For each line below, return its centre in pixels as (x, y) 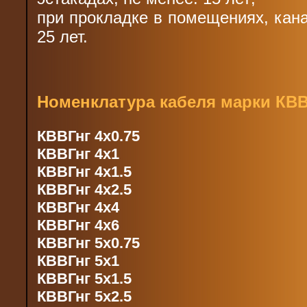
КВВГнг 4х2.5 (85, 189)
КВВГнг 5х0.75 (89, 243)
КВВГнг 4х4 (78, 207)
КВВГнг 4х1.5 (85, 171)
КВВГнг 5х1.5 (85, 278)
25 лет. (63, 36)
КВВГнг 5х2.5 (85, 296)
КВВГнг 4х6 (78, 225)
